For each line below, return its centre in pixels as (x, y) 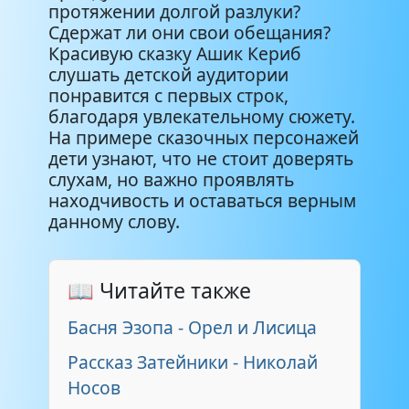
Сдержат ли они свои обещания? (189, 32)
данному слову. (114, 221)
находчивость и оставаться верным (202, 200)
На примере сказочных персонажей (204, 137)
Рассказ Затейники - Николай (193, 362)
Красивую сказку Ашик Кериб (175, 53)
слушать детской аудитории (168, 74)
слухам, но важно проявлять (171, 179)
